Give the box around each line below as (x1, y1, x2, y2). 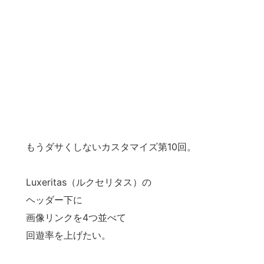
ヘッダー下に (26, 193, 82, 206)
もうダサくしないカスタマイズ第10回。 (26, 140, 196, 153)
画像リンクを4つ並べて (26, 211, 126, 223)
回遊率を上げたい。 (26, 229, 111, 241)
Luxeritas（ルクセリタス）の (26, 176, 151, 188)
